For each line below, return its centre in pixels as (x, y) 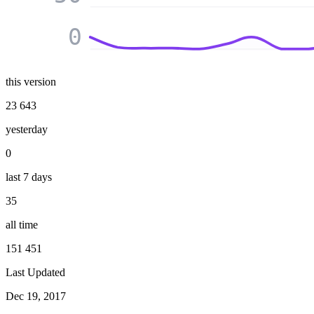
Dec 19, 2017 (36, 296)
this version (31, 82)
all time (22, 225)
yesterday (27, 130)
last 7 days (29, 177)
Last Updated (35, 273)
